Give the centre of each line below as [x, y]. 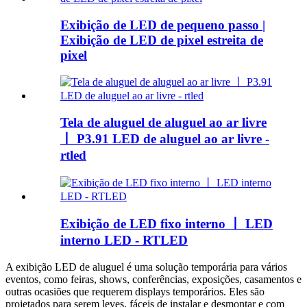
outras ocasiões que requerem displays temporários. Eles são [135, 292]
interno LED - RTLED [124, 241]
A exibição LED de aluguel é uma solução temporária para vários [146, 267]
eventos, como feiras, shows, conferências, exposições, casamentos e [153, 280]
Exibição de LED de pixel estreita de [162, 40]
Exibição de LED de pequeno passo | [163, 25]
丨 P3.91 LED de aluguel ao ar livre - [165, 138]
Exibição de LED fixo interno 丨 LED [167, 224]
